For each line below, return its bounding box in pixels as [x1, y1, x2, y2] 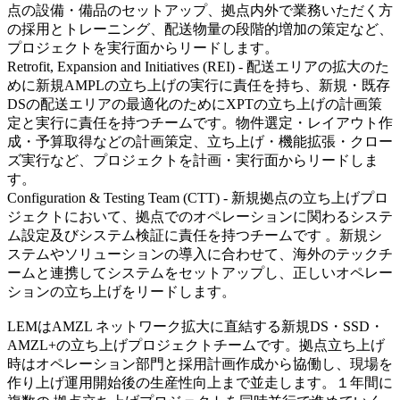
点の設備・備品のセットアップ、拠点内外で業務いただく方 [7, 2, 393, 18]
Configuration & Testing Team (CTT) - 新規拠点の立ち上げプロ [7, 189, 388, 205]
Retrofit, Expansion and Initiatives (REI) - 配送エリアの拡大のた [7, 58, 389, 74]
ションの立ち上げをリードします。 [7, 283, 236, 299]
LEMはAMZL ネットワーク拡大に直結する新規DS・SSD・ [7, 318, 384, 334]
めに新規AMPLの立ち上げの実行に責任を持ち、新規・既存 [7, 77, 390, 93]
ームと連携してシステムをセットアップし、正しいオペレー [7, 264, 393, 280]
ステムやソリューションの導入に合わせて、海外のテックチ [7, 246, 393, 262]
